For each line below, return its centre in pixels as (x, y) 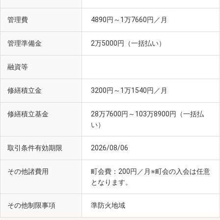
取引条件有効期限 (35, 148)
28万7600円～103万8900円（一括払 (147, 114)
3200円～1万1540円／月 (130, 91)
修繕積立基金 (28, 114)
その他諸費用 (28, 172)
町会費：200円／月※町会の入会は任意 (151, 172)
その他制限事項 (31, 206)
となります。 (111, 182)
